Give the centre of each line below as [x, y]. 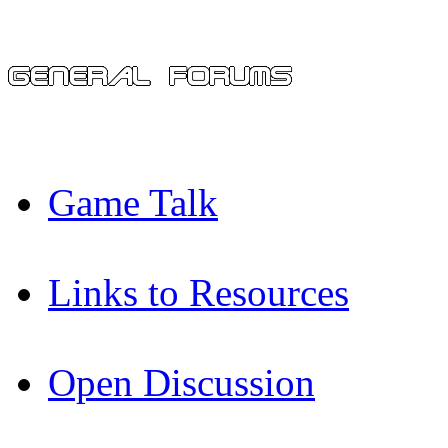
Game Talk [133, 202]
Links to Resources [198, 292]
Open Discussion [181, 382]
